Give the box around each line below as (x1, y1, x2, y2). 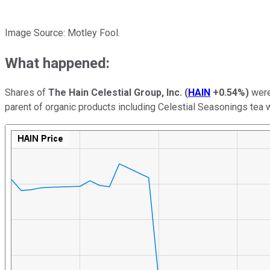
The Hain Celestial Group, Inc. (48, 87, 184, 99)
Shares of (5, 87, 48, 99)
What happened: (5, 54, 113, 72)
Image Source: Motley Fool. (5, 27, 122, 39)
